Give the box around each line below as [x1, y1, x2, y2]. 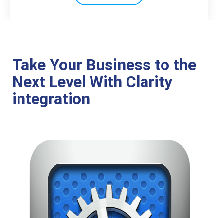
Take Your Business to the [12, 55, 196, 74]
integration [12, 90, 90, 108]
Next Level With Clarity [12, 73, 172, 91]
